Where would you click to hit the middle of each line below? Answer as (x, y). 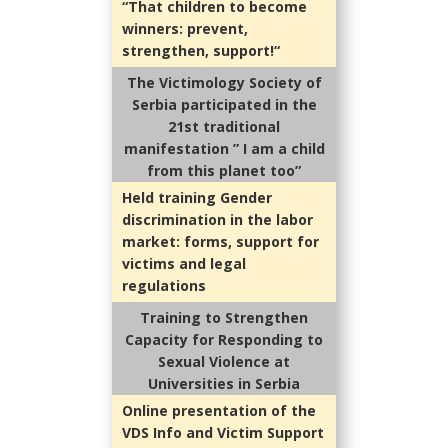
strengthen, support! (198, 51)
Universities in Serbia (224, 384)
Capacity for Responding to (224, 340)
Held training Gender (197, 198)
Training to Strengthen (224, 318)
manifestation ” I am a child (224, 149)
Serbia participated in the (224, 105)
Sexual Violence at (224, 362)
